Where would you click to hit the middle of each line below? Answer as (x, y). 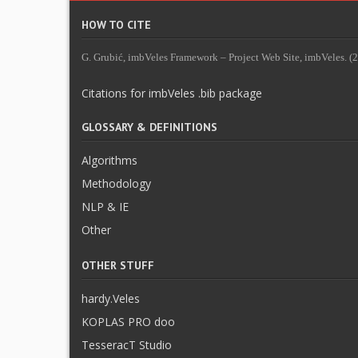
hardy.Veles (111, 298)
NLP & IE (105, 207)
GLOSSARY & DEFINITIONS (149, 127)
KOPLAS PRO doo (128, 322)
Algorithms (109, 160)
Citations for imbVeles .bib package (172, 93)
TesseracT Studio (127, 345)
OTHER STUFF (118, 265)
